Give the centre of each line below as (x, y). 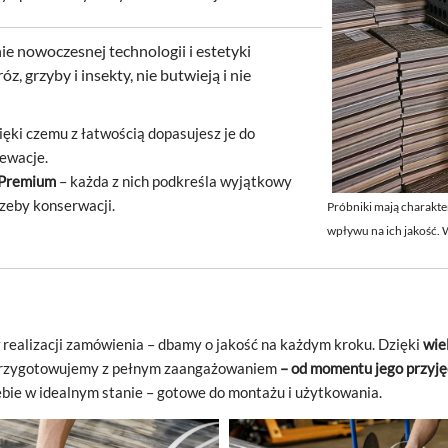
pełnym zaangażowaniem (194, 368)
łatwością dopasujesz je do (168, 134)
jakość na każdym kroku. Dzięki (319, 344)
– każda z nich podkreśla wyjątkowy (174, 182)
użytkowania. (338, 392)
